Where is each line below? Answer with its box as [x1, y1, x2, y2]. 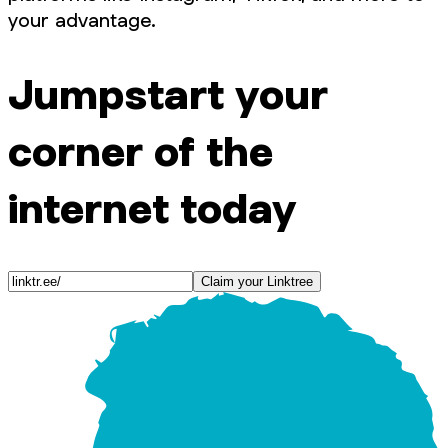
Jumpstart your [8, 67, 328, 119]
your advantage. [8, 8, 156, 33]
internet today [8, 181, 297, 233]
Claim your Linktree [201, 273, 313, 289]
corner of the [8, 124, 273, 176]
